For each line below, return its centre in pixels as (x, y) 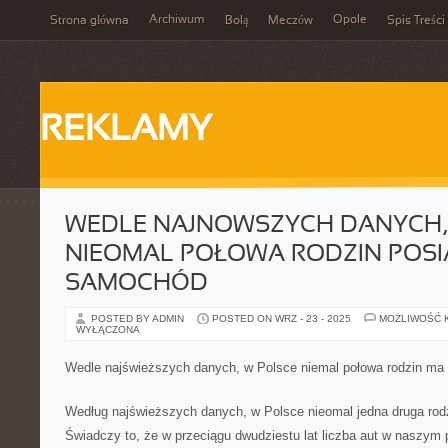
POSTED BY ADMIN (139, 318)
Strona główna (89, 21)
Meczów (290, 21)
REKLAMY (126, 131)
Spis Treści (416, 21)
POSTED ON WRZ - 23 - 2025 (281, 318)
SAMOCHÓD (136, 284)
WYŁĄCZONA (108, 329)
